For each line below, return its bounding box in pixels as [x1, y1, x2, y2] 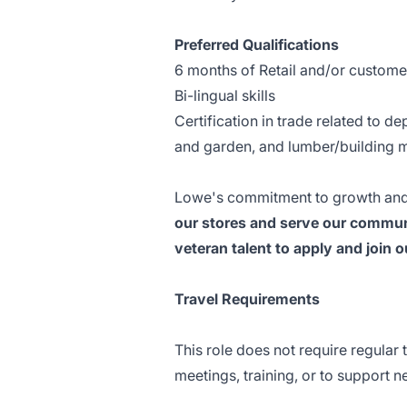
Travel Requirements [174, 290, 320, 308]
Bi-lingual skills [174, 86, 275, 104]
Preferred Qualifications [174, 35, 339, 54]
